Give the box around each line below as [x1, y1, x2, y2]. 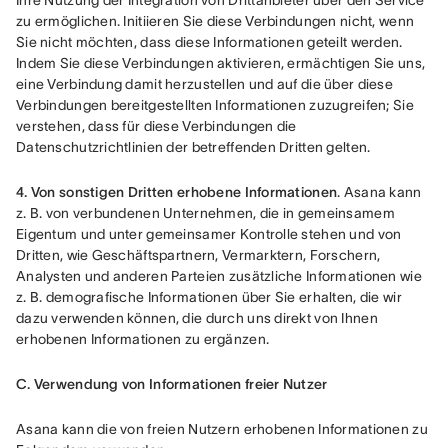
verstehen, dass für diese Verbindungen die [16, 118, 297, 134]
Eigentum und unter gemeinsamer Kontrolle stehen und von [16, 226, 402, 242]
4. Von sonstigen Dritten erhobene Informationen [16, 184, 338, 200]
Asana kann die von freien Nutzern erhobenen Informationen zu [16, 421, 428, 437]
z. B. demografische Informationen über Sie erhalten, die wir [16, 289, 402, 305]
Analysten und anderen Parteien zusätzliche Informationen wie [16, 268, 422, 284]
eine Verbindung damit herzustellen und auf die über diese [16, 76, 393, 92]
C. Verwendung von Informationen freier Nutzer [16, 376, 328, 392]
